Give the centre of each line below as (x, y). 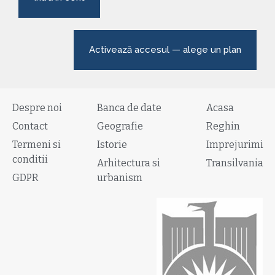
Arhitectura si (129, 163)
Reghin (223, 126)
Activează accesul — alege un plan (165, 50)
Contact (30, 126)
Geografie (120, 126)
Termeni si (37, 145)
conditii (30, 160)
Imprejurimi (235, 145)
